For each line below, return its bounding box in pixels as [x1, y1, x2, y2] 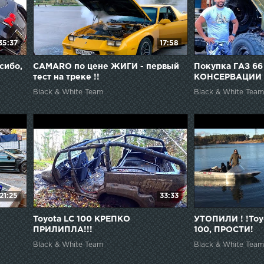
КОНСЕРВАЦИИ [194, 73, 262, 81]
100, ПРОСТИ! [194, 226, 253, 233]
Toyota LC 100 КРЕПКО [32, 215, 130, 223]
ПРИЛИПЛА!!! [32, 226, 93, 233]
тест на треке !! [32, 73, 100, 81]
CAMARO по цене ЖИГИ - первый [32, 62, 179, 70]
